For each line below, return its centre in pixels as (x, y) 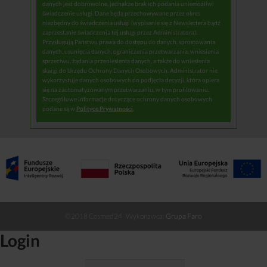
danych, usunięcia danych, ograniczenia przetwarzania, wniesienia (131, 51)
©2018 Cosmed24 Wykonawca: (115, 216)
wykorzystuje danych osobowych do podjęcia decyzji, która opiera (131, 80)
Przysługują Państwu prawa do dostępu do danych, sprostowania (129, 41)
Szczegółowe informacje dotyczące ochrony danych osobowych (127, 99)
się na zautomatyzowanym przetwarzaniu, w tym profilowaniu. (126, 89)
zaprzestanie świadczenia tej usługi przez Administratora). (120, 32)
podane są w (59, 108)
